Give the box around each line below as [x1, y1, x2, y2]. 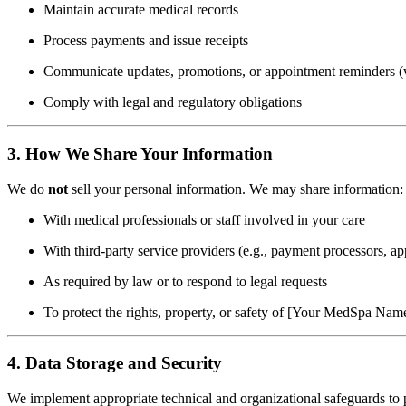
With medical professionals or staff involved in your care [43, 211, 365, 227]
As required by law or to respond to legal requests [43, 273, 327, 289]
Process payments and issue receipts [43, 33, 248, 49]
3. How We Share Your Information [7, 143, 273, 163]
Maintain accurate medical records [43, 2, 238, 18]
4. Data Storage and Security [7, 353, 222, 373]
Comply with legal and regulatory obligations [43, 94, 302, 111]
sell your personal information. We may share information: [68, 180, 403, 197]
